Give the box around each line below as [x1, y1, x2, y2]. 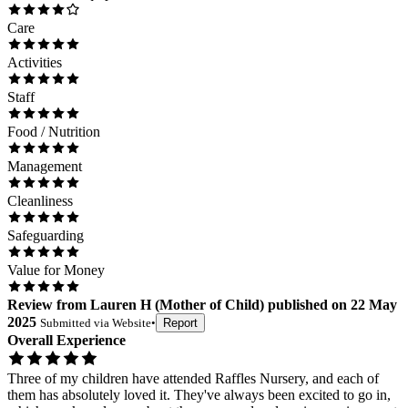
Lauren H [90, 296, 151, 312]
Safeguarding [7, 227, 84, 243]
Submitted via [40, 315, 112, 330]
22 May [351, 296, 397, 312]
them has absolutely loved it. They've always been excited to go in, [7, 386, 391, 403]
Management [7, 158, 82, 174]
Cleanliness [7, 192, 73, 209]
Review [7, 296, 53, 312]
